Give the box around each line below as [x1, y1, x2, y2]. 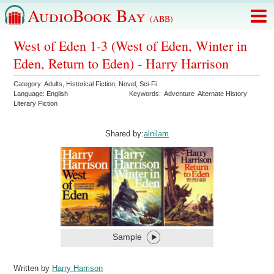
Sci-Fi [139, 80, 157, 87]
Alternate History [198, 90, 248, 97]
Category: [13, 80, 45, 87]
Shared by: [105, 129, 144, 139]
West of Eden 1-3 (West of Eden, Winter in [13, 37, 248, 54]
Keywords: [129, 90, 165, 97]
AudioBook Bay [28, 4, 150, 27]
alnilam [144, 129, 169, 139]
